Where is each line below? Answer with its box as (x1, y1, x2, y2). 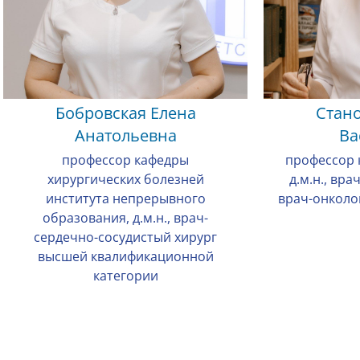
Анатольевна (74, 125, 177, 146)
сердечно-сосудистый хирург (34, 228, 217, 246)
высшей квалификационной (37, 247, 214, 265)
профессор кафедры (62, 151, 189, 169)
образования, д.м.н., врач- (43, 209, 208, 227)
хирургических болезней (47, 170, 204, 188)
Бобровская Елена (55, 102, 196, 124)
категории (92, 267, 158, 284)
